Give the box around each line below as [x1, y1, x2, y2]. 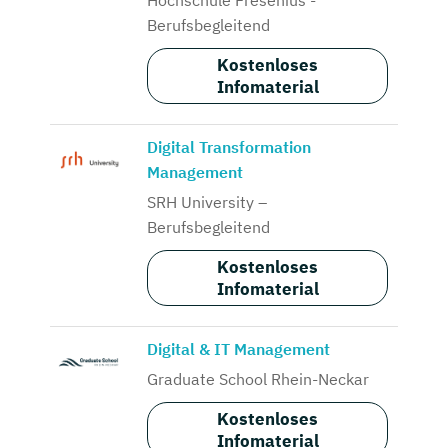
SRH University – [147, 191, 267, 212]
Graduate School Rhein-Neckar [147, 368, 369, 389]
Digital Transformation [147, 136, 311, 157]
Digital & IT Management [147, 338, 330, 359]
